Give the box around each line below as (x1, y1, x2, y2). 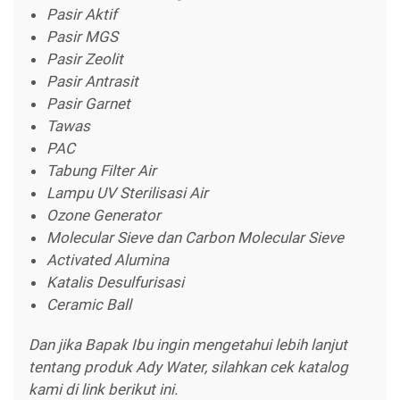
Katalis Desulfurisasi (46, 272, 184, 291)
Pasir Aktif (46, 4, 117, 23)
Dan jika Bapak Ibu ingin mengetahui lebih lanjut (29, 335, 347, 354)
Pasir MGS (46, 27, 118, 46)
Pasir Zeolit (46, 49, 123, 68)
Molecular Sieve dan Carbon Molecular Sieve (46, 228, 344, 246)
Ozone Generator (46, 205, 161, 224)
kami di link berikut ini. (29, 379, 178, 398)
